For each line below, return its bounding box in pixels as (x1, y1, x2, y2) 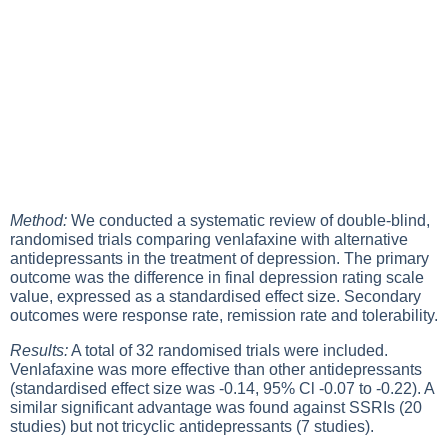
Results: (10, 342, 68, 359)
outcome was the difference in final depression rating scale (10, 269, 424, 286)
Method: (10, 212, 67, 229)
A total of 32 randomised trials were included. (68, 342, 388, 359)
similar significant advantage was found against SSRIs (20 (10, 399, 422, 416)
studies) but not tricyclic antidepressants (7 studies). (10, 418, 374, 435)
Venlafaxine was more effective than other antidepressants (10, 361, 422, 378)
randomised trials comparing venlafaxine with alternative (10, 231, 408, 248)
